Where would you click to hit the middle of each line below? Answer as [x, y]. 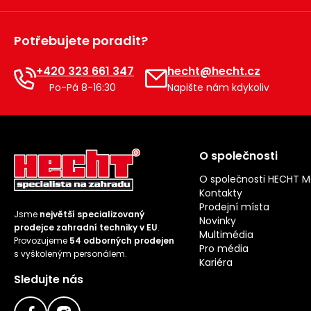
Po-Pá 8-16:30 [81, 87]
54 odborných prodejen [122, 241]
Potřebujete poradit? [81, 41]
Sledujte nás [49, 280]
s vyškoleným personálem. [70, 254]
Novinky [218, 221]
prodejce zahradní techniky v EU [86, 228]
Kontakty [221, 193]
